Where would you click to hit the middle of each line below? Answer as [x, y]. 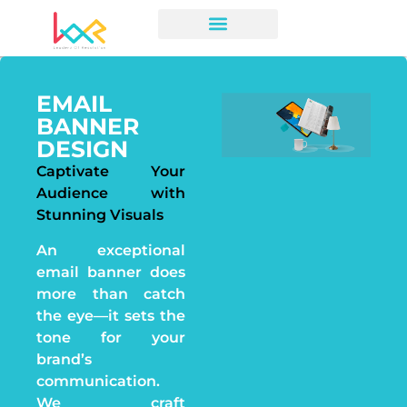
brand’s [64, 359]
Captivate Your [111, 172]
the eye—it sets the [111, 315]
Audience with [111, 194]
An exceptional [111, 250]
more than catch [111, 293]
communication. [98, 381]
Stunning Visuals [100, 215]
